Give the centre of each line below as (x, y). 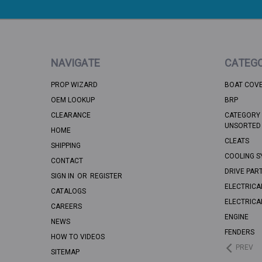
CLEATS (237, 141)
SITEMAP (65, 252)
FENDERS (239, 232)
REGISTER (106, 176)
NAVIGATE (75, 63)
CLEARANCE (71, 116)
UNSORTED (243, 126)
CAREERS (66, 207)
